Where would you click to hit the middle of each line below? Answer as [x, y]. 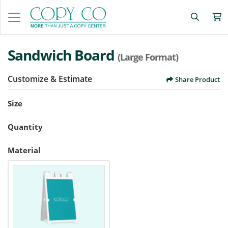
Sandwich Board [63, 55]
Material [24, 150]
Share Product [197, 80]
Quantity [25, 127]
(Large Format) [148, 57]
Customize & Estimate [50, 79]
